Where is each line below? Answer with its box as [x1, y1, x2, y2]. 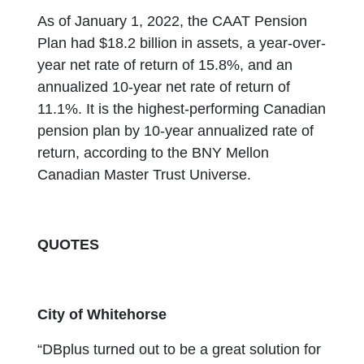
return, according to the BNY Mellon [37, 145, 270, 161]
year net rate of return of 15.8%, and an [37, 57, 293, 73]
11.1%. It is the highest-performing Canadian [37, 101, 327, 117]
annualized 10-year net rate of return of [37, 79, 291, 95]
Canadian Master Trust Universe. [37, 167, 252, 183]
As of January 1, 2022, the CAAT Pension [37, 13, 308, 29]
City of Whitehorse [37, 306, 167, 323]
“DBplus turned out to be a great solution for [37, 341, 322, 357]
